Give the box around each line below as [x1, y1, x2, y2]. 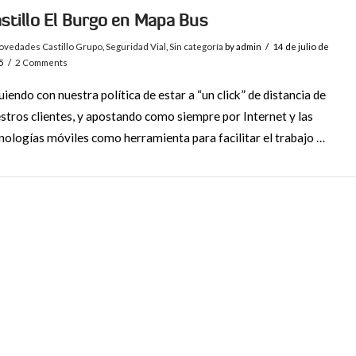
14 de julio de [273, 41, 330, 52]
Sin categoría [168, 41, 223, 52]
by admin [222, 41, 261, 52]
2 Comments [15, 56, 68, 68]
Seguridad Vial [105, 41, 166, 52]
